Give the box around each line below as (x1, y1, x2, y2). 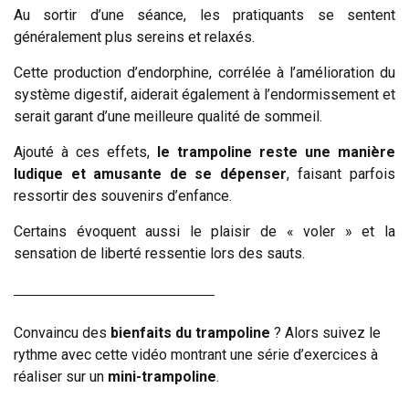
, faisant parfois (287, 164, 395, 183)
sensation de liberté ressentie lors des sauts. (14, 244, 305, 262)
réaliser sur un (14, 367, 108, 385)
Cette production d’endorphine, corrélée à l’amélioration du (14, 63, 395, 81)
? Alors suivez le (270, 323, 381, 341)
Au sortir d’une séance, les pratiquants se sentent (14, 5, 395, 24)
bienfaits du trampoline (110, 323, 270, 341)
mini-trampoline (108, 367, 216, 385)
